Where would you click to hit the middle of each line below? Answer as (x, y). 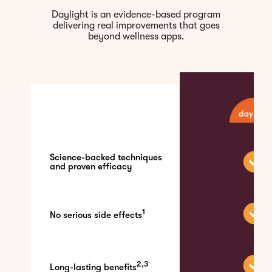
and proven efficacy (90, 166)
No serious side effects (96, 215)
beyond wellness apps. (136, 36)
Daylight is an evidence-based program (136, 14)
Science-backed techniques (106, 157)
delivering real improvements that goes (136, 25)
